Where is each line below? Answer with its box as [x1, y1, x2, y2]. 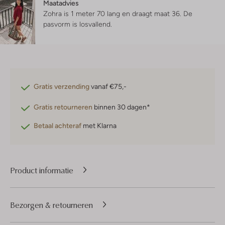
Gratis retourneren [34, 103, 92, 111]
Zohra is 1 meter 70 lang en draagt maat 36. [43, 10, 183, 18]
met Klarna [81, 122, 117, 130]
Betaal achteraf [34, 122, 81, 130]
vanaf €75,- [89, 82, 127, 91]
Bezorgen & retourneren [10, 199, 93, 210]
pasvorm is [43, 20, 79, 29]
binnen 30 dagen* [92, 103, 150, 111]
